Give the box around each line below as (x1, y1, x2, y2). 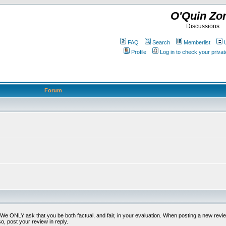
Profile (131, 49, 146, 55)
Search (152, 39, 170, 45)
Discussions (186, 23, 219, 30)
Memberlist (183, 39, 210, 45)
